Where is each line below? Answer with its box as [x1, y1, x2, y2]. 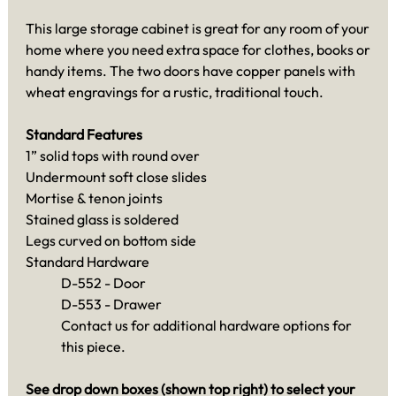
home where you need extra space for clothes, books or [26, 41, 370, 59]
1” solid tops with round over [26, 147, 200, 165]
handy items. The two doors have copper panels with [26, 62, 355, 80]
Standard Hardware [26, 253, 149, 271]
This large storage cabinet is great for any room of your [26, 19, 369, 38]
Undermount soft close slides [26, 168, 207, 187]
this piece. [61, 338, 126, 356]
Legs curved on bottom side [26, 232, 196, 250]
